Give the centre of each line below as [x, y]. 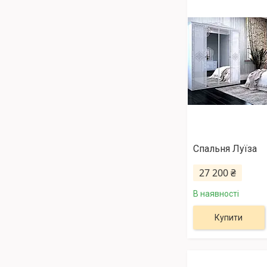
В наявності [216, 194]
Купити [229, 218]
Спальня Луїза [225, 149]
